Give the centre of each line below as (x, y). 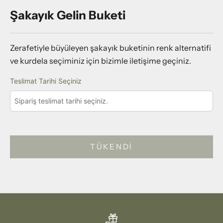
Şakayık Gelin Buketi (68, 15)
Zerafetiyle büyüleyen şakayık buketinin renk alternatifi (111, 48)
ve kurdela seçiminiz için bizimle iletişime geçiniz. (101, 60)
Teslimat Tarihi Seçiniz (46, 81)
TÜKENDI (111, 146)
